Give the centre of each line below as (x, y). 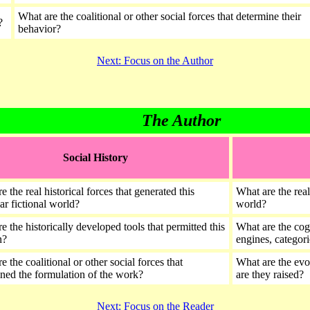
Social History (97, 157)
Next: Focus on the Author (155, 61)
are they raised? (271, 274)
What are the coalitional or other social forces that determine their (159, 16)
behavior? (39, 29)
